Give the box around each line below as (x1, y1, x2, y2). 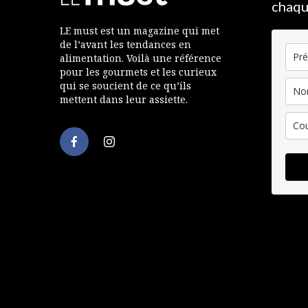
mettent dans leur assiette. (60, 92, 188, 106)
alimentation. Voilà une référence (60, 51, 221, 65)
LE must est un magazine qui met (60, 23, 219, 37)
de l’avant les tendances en (60, 37, 191, 51)
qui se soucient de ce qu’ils (60, 78, 191, 92)
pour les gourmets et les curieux (60, 65, 217, 78)
